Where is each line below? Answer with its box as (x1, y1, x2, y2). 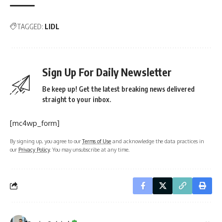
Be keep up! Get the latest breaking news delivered (42, 84, 195, 93)
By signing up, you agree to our (10, 137, 82, 144)
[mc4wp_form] (10, 118, 59, 128)
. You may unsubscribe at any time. (50, 146, 130, 153)
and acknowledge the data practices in (111, 137, 204, 144)
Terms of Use (82, 137, 111, 144)
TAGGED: (17, 22, 43, 31)
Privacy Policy (18, 146, 50, 153)
